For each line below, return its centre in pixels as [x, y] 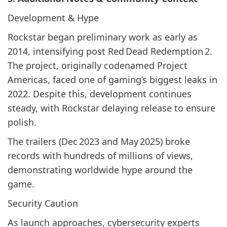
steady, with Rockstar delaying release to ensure [111, 108]
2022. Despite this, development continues [100, 93]
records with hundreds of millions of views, [100, 155]
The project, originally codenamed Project [98, 65]
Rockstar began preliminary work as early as [103, 37]
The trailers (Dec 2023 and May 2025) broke [99, 141]
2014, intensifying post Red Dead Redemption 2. [110, 51]
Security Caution [43, 203]
